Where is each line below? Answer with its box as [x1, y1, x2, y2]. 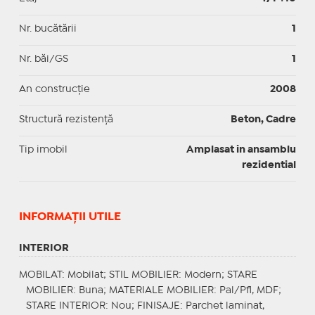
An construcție [18, 84, 90, 94]
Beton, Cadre [231, 115, 297, 124]
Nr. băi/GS [18, 54, 68, 63]
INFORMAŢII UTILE [18, 211, 121, 222]
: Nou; [105, 301, 137, 310]
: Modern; [178, 270, 227, 279]
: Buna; [72, 285, 109, 295]
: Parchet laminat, [179, 301, 264, 310]
